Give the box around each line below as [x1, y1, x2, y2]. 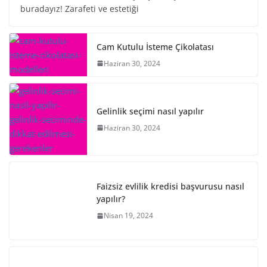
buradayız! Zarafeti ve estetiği [20, 2, 139, 14]
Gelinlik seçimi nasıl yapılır [97, 105, 204, 117]
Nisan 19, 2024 [104, 210, 153, 221]
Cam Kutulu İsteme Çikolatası [97, 41, 214, 52]
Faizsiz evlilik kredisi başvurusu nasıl [97, 181, 244, 192]
